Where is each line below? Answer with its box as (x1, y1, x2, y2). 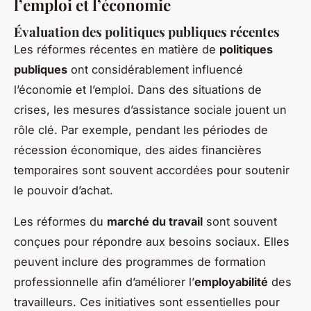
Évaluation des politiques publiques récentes (14, 22, 280, 40)
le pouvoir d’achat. (14, 183, 113, 197)
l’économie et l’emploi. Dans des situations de (14, 82, 262, 96)
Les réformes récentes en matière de (14, 42, 219, 56)
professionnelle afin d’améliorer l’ (14, 274, 194, 289)
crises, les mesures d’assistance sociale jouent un (14, 102, 287, 117)
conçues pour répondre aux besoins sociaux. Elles (14, 234, 289, 249)
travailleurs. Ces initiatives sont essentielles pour (14, 294, 280, 309)
